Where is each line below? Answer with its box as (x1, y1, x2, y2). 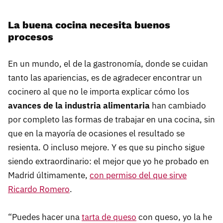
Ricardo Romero (8, 183, 70, 195)
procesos (8, 30, 53, 43)
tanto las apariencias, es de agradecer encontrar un (8, 72, 202, 83)
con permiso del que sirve (90, 169, 187, 181)
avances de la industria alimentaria (8, 100, 152, 111)
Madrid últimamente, (8, 169, 90, 181)
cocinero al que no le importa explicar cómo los (8, 86, 189, 97)
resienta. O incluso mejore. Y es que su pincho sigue (8, 141, 205, 153)
